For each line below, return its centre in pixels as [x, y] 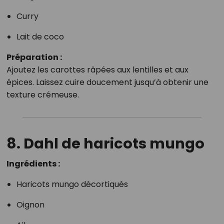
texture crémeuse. [42, 95]
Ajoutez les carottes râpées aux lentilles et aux [97, 70]
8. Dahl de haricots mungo [105, 144]
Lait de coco [40, 37]
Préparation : [34, 57]
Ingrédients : [33, 164]
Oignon [30, 205]
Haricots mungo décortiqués [72, 184]
